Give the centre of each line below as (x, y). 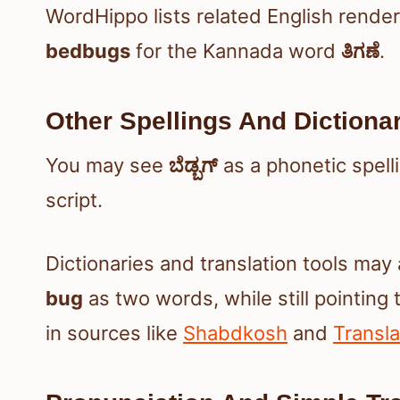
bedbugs (88, 51)
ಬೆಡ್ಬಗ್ (193, 166)
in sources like (114, 333)
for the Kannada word (236, 51)
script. (74, 200)
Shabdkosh (235, 333)
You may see (107, 166)
